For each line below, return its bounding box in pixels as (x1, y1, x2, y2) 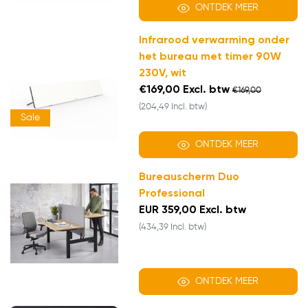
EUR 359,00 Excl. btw (138, 205, 246, 217)
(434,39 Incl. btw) (138, 223, 206, 232)
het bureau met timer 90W (138, 52, 281, 63)
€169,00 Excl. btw (138, 85, 230, 96)
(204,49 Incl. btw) (138, 102, 207, 112)
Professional (138, 188, 205, 200)
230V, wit (138, 68, 186, 80)
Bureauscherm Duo (138, 172, 239, 184)
